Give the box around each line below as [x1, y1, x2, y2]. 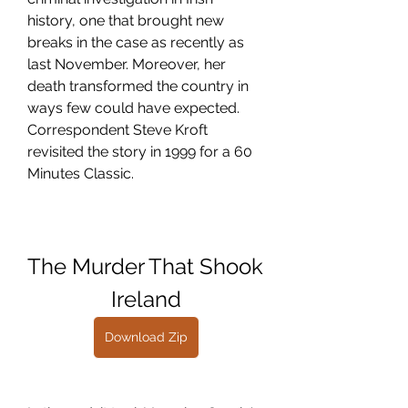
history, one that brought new [27, 12, 224, 29]
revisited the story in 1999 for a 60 [27, 143, 252, 160]
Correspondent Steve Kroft [27, 121, 208, 138]
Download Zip [104, 330, 188, 344]
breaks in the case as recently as [27, 34, 244, 51]
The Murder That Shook [27, 253, 263, 280]
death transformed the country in [27, 77, 249, 95]
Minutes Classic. [27, 165, 134, 182]
